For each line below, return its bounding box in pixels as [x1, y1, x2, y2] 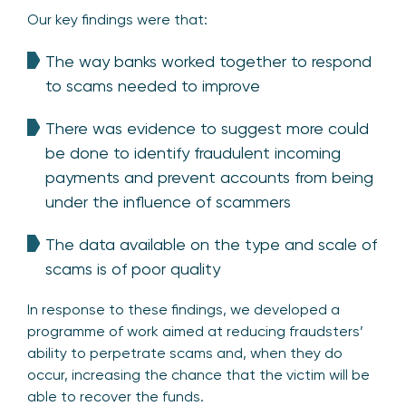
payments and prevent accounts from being [45, 168, 373, 188]
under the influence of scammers [45, 192, 291, 212]
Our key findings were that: [27, 11, 208, 29]
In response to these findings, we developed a [27, 301, 340, 319]
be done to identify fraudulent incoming [45, 143, 341, 163]
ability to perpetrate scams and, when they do [27, 344, 343, 362]
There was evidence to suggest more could [45, 119, 369, 139]
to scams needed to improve [45, 76, 260, 96]
